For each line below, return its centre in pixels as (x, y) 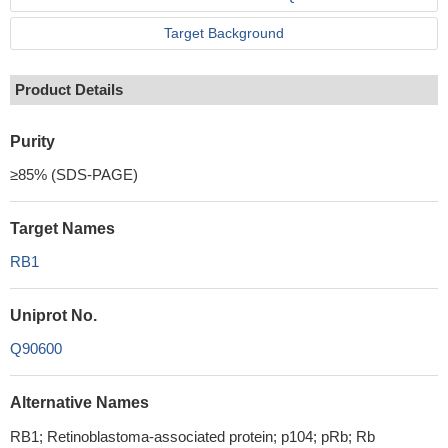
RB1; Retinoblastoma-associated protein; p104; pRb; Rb (192, 436)
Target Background (224, 33)
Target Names (62, 228)
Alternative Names (79, 402)
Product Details (69, 89)
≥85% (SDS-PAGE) (74, 174)
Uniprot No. (53, 315)
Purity (32, 141)
